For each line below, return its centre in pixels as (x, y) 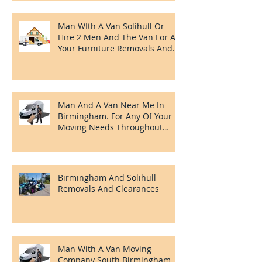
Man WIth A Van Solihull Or (111, 26)
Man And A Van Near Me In (111, 105)
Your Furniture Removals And (115, 48)
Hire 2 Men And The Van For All (119, 37)
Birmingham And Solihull (107, 177)
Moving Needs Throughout (110, 127)
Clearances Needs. (94, 59)
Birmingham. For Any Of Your (115, 116)
